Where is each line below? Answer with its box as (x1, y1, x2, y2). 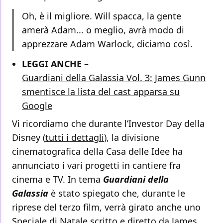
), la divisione (104, 131, 159, 144)
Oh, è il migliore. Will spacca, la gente (22, 10, 181, 22)
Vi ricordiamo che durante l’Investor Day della (12, 117, 205, 130)
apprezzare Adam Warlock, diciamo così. (22, 38, 193, 50)
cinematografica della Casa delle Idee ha (12, 145, 183, 158)
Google (22, 100, 52, 112)
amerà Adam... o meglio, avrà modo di (22, 24, 184, 36)
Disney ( (12, 131, 45, 144)
